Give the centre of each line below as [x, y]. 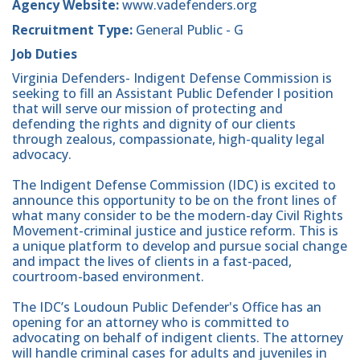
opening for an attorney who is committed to [151, 322]
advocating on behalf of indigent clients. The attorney [178, 337]
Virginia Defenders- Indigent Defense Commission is [172, 78]
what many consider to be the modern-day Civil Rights [178, 215]
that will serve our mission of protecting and [147, 108]
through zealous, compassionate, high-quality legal [168, 139]
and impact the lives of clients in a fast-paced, [152, 261]
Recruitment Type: [72, 29]
